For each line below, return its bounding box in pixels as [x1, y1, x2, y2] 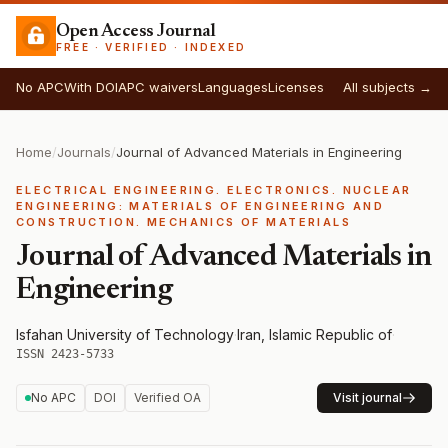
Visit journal [333, 390, 402, 405]
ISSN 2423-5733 [16, 347, 114, 361]
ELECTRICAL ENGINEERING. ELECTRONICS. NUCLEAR [16, 183, 412, 197]
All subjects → [343, 79, 432, 95]
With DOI [64, 79, 118, 95]
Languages [198, 79, 268, 95]
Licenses [268, 79, 324, 95]
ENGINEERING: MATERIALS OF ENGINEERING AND [16, 199, 385, 213]
